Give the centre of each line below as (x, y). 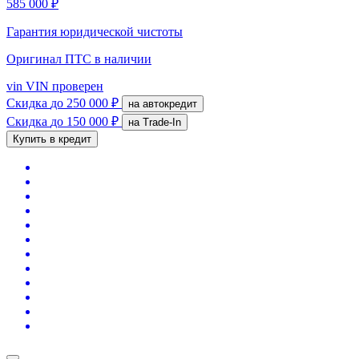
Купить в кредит (52, 139)
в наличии (123, 58)
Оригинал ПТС (50, 58)
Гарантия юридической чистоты (95, 31)
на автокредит (170, 103)
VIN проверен (63, 86)
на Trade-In (162, 122)
